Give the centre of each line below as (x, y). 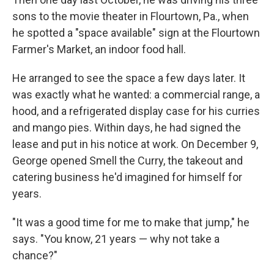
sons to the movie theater (75, 16)
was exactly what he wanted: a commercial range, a (136, 94)
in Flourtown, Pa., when (194, 16)
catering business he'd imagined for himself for (127, 177)
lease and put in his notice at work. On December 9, (135, 144)
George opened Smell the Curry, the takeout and (128, 161)
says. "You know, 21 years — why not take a (116, 239)
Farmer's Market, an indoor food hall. (99, 49)
